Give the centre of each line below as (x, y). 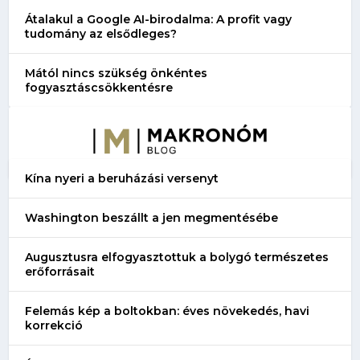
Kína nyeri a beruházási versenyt (122, 178)
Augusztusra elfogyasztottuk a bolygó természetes (177, 257)
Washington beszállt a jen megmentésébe (152, 217)
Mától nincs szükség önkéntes (117, 73)
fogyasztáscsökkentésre (99, 87)
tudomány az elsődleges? (101, 33)
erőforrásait (60, 271)
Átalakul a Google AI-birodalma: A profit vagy (159, 19)
